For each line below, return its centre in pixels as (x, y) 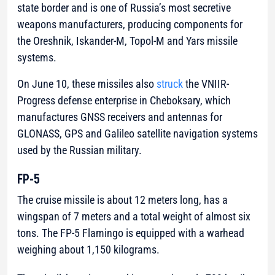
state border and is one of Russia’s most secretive (124, 8)
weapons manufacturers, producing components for (130, 25)
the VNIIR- (206, 84)
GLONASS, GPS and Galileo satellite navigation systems (137, 134)
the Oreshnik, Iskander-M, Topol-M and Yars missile (127, 41)
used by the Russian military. (79, 150)
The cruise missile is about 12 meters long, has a (122, 200)
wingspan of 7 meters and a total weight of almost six (134, 217)
